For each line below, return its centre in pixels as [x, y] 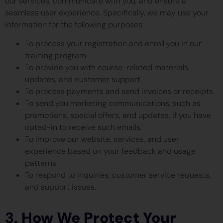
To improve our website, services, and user [102, 139]
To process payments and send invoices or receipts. [120, 92]
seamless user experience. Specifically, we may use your [107, 12]
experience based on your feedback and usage [110, 151]
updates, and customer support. [83, 80]
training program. [56, 56]
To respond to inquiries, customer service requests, [118, 175]
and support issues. [60, 187]
